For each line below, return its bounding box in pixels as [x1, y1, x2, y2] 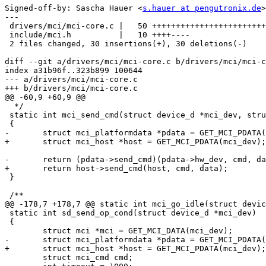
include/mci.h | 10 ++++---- [5, 30, 190, 40]
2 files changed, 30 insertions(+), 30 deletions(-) [5, 39, 247, 49]
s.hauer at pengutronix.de [142, 4, 261, 13]
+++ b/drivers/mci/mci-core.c [5, 84, 138, 93]
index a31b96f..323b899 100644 [5, 66, 142, 75]
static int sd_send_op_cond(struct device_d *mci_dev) [5, 208, 256, 218]
